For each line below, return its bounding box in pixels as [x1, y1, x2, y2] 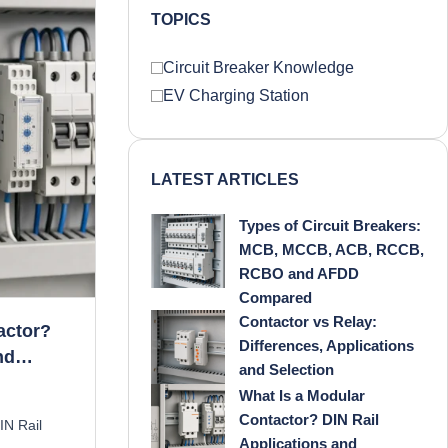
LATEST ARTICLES [151, 171, 299, 188]
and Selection [239, 361, 334, 378]
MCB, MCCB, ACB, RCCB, [239, 241, 424, 258]
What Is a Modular [239, 387, 365, 404]
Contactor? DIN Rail [239, 411, 379, 428]
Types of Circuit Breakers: [239, 217, 421, 234]
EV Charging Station [163, 87, 309, 104]
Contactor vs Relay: [239, 313, 377, 330]
